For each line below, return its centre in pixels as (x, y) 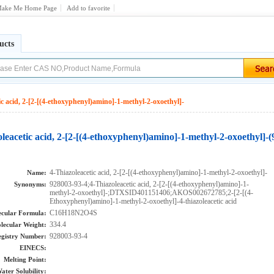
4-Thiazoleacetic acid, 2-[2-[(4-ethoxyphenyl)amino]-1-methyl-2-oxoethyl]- (158, 172)
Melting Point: (25, 259)
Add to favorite (88, 8)
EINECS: (33, 248)
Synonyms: (30, 184)
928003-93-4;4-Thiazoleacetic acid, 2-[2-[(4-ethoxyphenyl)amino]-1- (149, 184)
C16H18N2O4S (73, 213)
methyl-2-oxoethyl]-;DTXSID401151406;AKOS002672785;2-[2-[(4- (151, 193)
